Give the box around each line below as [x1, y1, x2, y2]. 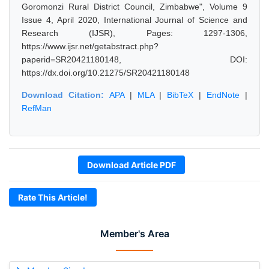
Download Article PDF [87, 160, 176, 170]
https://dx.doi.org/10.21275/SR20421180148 [22, 68, 190, 77]
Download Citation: [22, 90, 109, 100]
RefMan [22, 103, 52, 113]
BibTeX [167, 90, 194, 100]
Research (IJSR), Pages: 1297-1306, [22, 28, 247, 38]
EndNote [207, 90, 240, 100]
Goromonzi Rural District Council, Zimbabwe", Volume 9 [22, 2, 247, 11]
